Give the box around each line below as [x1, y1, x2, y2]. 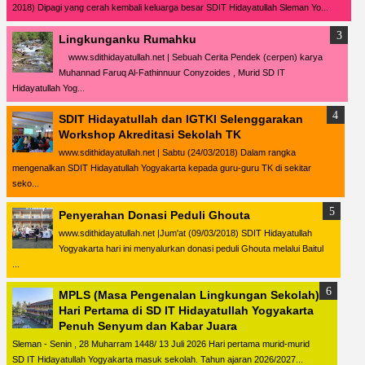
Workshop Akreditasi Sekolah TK [59, 128, 241, 142]
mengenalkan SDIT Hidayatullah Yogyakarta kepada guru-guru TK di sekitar [12, 163, 311, 174]
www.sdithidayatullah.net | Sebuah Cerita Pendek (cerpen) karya [59, 51, 325, 62]
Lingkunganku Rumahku [59, 32, 196, 46]
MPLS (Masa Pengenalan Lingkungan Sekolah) [59, 288, 319, 302]
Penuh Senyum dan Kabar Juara [59, 319, 237, 333]
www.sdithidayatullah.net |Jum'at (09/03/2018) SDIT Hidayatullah [59, 227, 312, 238]
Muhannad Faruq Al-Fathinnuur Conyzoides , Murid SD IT [59, 67, 285, 77]
